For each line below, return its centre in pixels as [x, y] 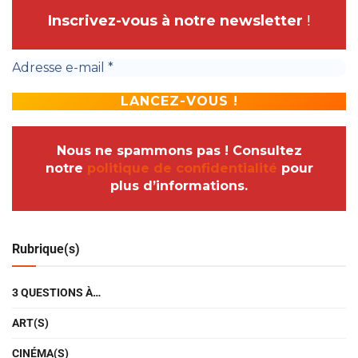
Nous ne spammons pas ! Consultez [179, 151]
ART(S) [30, 323]
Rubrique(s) [46, 249]
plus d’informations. [179, 186]
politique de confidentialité [182, 169]
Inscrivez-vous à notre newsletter [177, 21]
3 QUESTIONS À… [56, 293]
